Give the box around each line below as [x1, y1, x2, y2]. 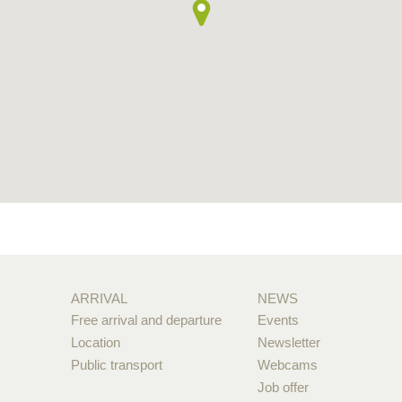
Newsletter [258, 334, 321, 350]
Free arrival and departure [70, 311, 222, 328]
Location [70, 334, 120, 350]
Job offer [258, 379, 310, 395]
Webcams [258, 356, 319, 372]
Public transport [70, 356, 162, 372]
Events [258, 311, 300, 328]
